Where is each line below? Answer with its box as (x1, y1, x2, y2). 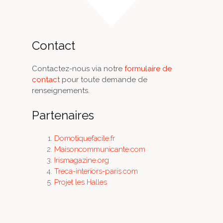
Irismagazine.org (54, 155, 109, 165)
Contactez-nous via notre (31, 64, 124, 73)
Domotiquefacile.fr (54, 133, 115, 143)
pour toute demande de (59, 75, 147, 84)
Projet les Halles (54, 177, 107, 187)
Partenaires (31, 108, 94, 122)
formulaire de (124, 64, 172, 73)
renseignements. (31, 86, 90, 95)
